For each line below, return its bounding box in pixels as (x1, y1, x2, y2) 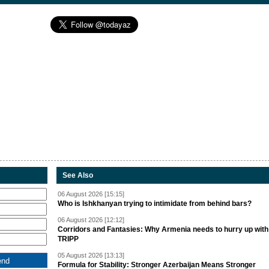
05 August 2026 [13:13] (58, 252, 124, 259)
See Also (62, 171, 93, 180)
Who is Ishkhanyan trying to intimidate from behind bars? (58, 199, 252, 208)
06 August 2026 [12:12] (58, 216, 124, 224)
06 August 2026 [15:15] (58, 190, 124, 198)
